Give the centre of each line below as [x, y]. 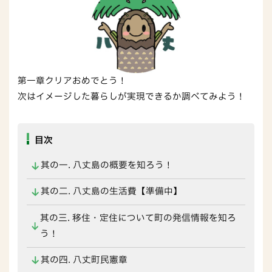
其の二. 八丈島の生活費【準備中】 [111, 192]
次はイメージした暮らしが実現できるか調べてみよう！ [132, 97]
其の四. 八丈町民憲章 [84, 260]
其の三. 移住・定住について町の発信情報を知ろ [138, 218]
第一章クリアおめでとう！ [73, 81]
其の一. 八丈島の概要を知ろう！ [107, 165]
